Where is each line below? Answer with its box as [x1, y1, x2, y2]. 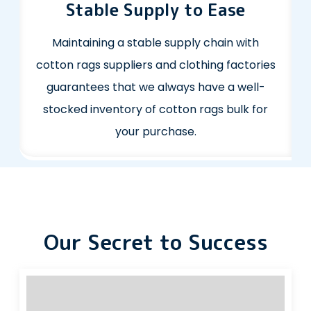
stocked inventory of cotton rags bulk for [43, 101, 268, 118]
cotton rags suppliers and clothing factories [35, 57, 276, 74]
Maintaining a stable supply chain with [52, 35, 259, 51]
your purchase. [115, 124, 196, 140]
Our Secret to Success [43, 228, 268, 258]
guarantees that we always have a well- [46, 79, 265, 96]
